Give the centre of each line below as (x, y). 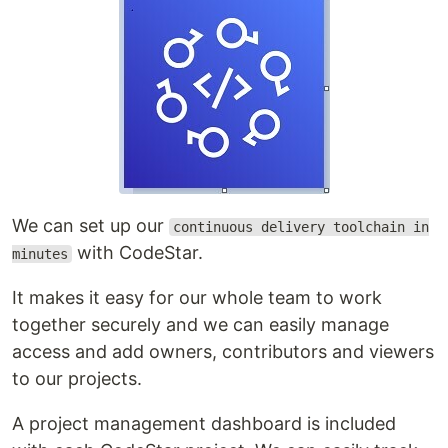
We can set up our (90, 225)
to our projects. (77, 378)
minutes (40, 254)
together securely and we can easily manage (200, 324)
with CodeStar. (137, 252)
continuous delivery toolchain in (300, 227)
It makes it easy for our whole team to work (197, 297)
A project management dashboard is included (204, 423)
